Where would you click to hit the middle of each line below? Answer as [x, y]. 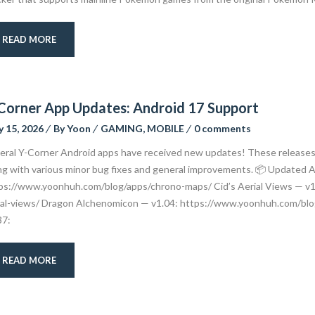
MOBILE [165, 128]
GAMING [121, 128]
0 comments [222, 128]
